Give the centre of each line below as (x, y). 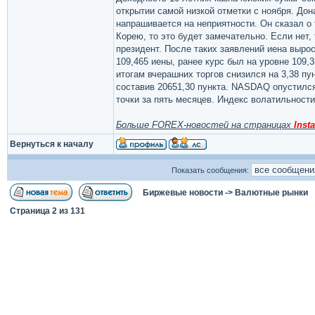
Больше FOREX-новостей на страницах (205, 125)
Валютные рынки (271, 193)
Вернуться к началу (52, 144)
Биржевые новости (183, 193)
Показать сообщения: (211, 170)
